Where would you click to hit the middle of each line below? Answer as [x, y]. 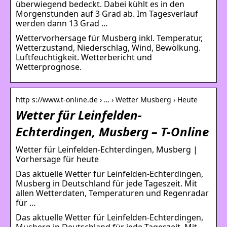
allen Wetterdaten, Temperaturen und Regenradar [112, 193]
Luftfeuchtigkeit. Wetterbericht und [84, 57]
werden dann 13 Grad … [62, 23]
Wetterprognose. [49, 67]
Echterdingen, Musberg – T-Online [112, 131]
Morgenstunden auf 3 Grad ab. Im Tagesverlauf [107, 13]
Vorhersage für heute [57, 159]
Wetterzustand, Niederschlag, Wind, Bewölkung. [108, 47]
